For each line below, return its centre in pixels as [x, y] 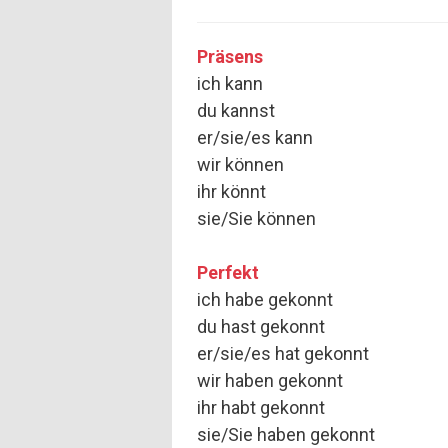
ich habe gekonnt [265, 300]
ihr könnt [231, 192]
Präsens [230, 57]
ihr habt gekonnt [261, 408]
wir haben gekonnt [270, 381]
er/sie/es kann [255, 138]
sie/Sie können [256, 219]
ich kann [230, 84]
